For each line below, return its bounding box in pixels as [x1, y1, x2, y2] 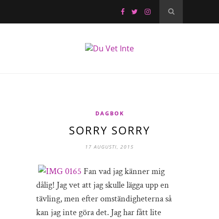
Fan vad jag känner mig [82, 166, 165, 177]
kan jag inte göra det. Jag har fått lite [36, 207, 161, 218]
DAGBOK [95, 109, 124, 117]
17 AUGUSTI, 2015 [85, 143, 134, 150]
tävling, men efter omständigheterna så [36, 193, 172, 204]
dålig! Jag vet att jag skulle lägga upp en [36, 179, 169, 191]
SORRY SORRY [69, 123, 150, 137]
